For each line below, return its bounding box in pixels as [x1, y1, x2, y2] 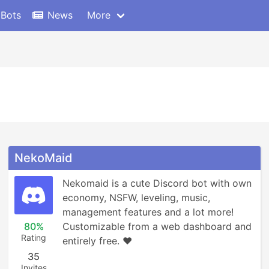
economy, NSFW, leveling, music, [62, 192, 210, 204]
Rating [21, 232, 46, 243]
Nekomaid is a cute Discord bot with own [62, 177, 252, 189]
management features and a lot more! [62, 206, 234, 218]
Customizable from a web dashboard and [62, 220, 252, 232]
